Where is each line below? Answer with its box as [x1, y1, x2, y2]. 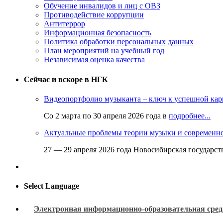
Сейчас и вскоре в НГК [24, 75, 108, 84]
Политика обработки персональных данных [44, 37, 194, 46]
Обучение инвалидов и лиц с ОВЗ [44, 1, 160, 10]
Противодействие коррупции [44, 10, 144, 19]
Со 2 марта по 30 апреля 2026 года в [44, 111, 169, 120]
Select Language [24, 182, 79, 191]
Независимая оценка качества [44, 55, 145, 64]
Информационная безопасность [44, 28, 151, 37]
